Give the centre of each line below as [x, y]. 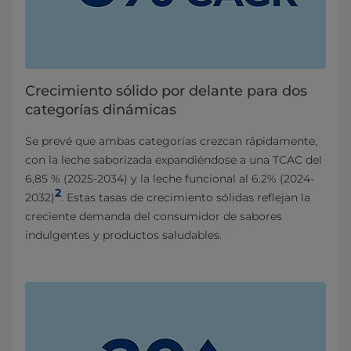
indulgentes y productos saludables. [125, 235]
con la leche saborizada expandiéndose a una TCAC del [174, 159]
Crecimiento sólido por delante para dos [166, 90]
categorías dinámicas [101, 109]
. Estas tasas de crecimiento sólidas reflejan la [186, 197]
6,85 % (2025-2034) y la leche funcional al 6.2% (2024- [170, 178]
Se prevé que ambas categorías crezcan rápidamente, [171, 141]
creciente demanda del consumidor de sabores [154, 216]
